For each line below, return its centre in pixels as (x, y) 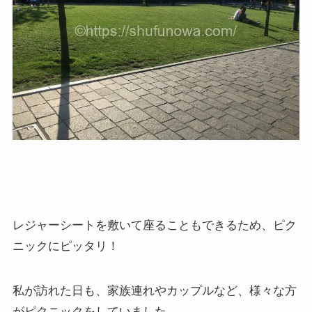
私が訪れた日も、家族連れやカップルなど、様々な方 (154, 290)
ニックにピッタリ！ (65, 246)
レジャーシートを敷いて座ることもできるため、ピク (154, 225)
